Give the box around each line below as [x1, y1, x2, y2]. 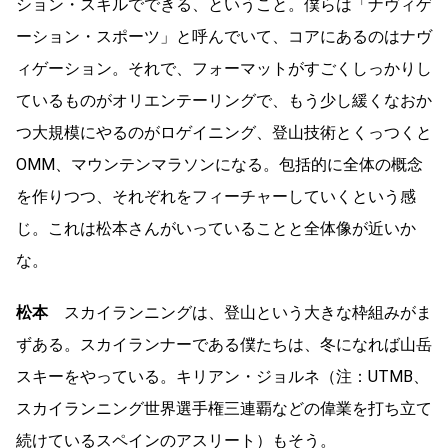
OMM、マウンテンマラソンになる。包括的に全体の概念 [16, 155, 423, 175]
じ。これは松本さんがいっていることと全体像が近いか [16, 219, 416, 239]
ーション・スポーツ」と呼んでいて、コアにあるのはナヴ [16, 27, 432, 47]
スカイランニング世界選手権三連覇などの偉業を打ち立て [16, 399, 432, 419]
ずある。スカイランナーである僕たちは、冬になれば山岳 [16, 335, 432, 355]
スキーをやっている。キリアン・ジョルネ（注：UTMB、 [16, 367, 429, 387]
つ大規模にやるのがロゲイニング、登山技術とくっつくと [16, 123, 432, 143]
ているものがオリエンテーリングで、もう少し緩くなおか [16, 91, 432, 111]
